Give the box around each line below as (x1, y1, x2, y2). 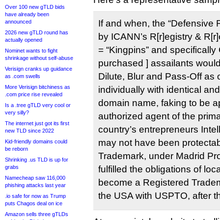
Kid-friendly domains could (5, 138, 67, 144)
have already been (5, 11, 49, 17)
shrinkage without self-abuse (5, 55, 73, 61)
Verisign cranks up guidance (5, 66, 72, 72)
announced (5, 19, 31, 25)
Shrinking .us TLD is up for (5, 157, 68, 163)
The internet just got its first (5, 120, 69, 126)
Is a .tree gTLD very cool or (5, 102, 71, 108)
